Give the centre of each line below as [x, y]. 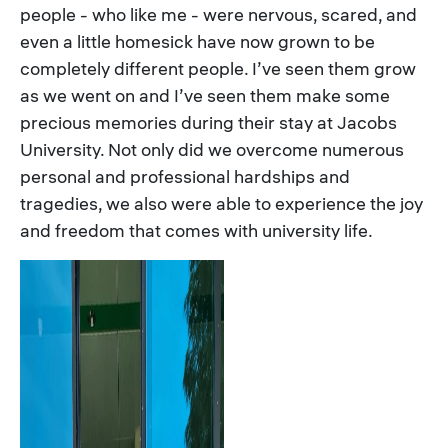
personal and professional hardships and [185, 176]
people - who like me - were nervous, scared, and [218, 14]
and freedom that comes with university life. [196, 230]
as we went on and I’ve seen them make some [205, 95]
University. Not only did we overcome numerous [212, 149]
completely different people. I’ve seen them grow [218, 68]
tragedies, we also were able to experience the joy [221, 203]
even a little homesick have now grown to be [197, 41]
